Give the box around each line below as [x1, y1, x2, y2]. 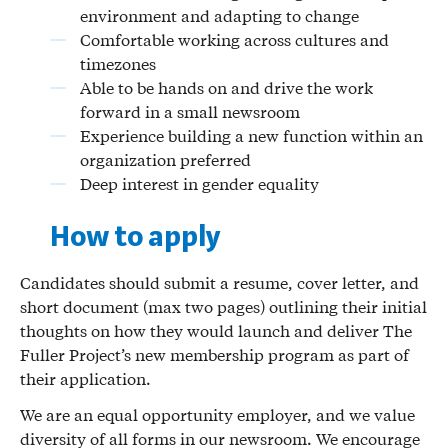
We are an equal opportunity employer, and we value [20, 404, 415, 425]
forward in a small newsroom [80, 101, 300, 122]
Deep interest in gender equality [80, 173, 319, 194]
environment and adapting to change [80, 5, 359, 26]
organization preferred [80, 149, 255, 170]
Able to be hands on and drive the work [80, 77, 373, 98]
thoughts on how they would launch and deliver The [20, 320, 412, 341]
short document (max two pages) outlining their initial [20, 296, 427, 317]
